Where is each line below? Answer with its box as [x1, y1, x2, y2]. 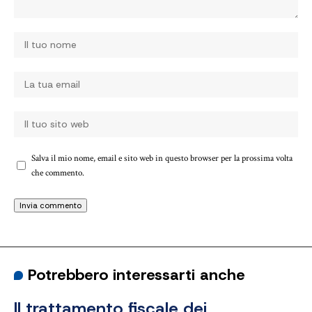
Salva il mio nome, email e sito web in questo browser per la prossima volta [31, 152, 292, 164]
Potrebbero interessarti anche [28, 264, 246, 285]
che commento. [31, 166, 84, 178]
